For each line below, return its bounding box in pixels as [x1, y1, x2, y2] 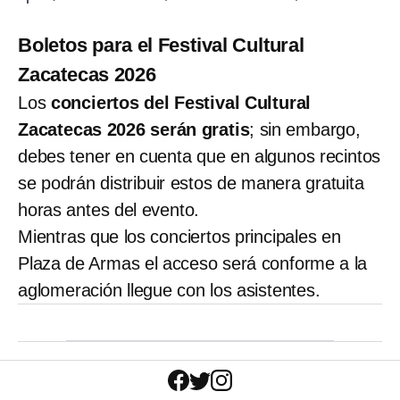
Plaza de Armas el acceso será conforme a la [18, 253, 368, 273]
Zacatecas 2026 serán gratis [18, 119, 250, 139]
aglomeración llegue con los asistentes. [18, 279, 321, 300]
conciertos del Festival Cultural [50, 92, 312, 112]
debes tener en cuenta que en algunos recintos [18, 146, 381, 166]
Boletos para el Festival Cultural [18, 33, 304, 56]
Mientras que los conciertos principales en [18, 226, 341, 246]
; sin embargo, [249, 119, 361, 139]
